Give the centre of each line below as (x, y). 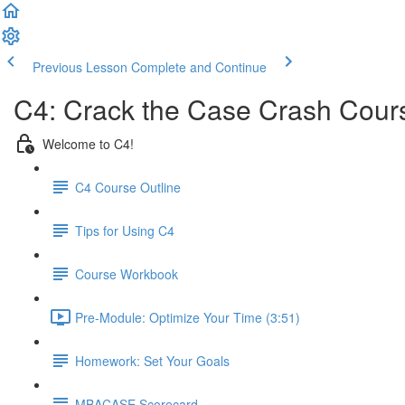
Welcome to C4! (88, 143)
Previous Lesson (80, 67)
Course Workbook (127, 273)
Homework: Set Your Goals (152, 360)
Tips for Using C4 (125, 230)
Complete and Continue (199, 67)
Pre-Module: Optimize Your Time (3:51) (188, 317)
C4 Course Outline (128, 187)
